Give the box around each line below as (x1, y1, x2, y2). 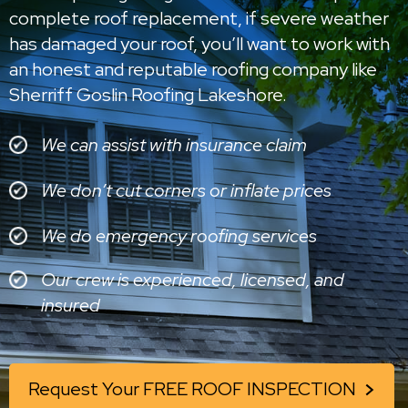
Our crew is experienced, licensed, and (41, 267, 344, 291)
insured (41, 292, 100, 317)
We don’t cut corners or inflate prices (41, 178, 331, 202)
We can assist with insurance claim (41, 132, 307, 157)
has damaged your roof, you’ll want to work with (9, 31, 390, 56)
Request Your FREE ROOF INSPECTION (28, 376, 356, 401)
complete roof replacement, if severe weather (9, 5, 389, 30)
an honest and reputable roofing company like (9, 56, 377, 81)
